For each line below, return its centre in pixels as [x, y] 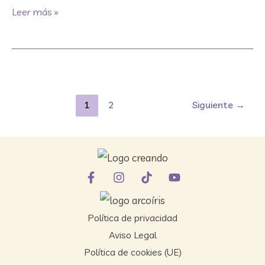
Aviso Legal [132, 235]
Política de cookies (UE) [132, 252]
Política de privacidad [132, 218]
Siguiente [214, 104]
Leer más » [35, 12]
